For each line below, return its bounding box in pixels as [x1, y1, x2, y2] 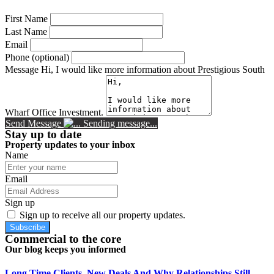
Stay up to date [5, 128, 81, 141]
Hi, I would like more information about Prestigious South [41, 64, 265, 75]
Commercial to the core [5, 232, 121, 246]
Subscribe [10, 223, 45, 232]
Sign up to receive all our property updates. [20, 210, 185, 221]
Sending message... [81, 118, 157, 129]
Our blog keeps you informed [5, 244, 126, 255]
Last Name [5, 26, 47, 37]
